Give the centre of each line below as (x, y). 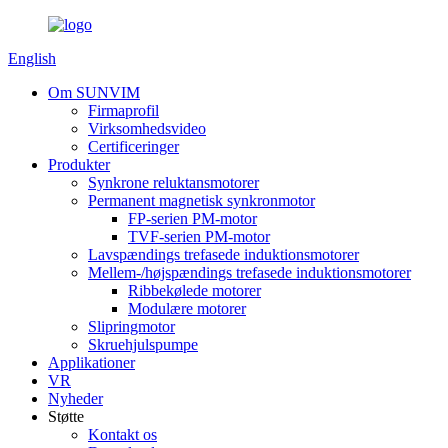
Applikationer (91, 362)
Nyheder (75, 398)
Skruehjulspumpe (143, 344)
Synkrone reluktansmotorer (173, 182)
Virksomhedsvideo (147, 128)
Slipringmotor (131, 326)
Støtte (66, 416)
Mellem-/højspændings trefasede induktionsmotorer (249, 272)
